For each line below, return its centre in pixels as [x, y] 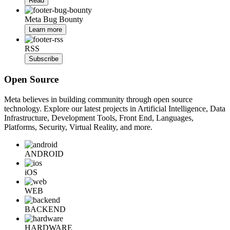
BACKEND [45, 209]
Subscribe [44, 59]
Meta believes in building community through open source [98, 99]
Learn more [45, 30]
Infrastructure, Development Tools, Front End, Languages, [99, 118]
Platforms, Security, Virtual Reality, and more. [78, 127]
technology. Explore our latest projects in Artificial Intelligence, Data [115, 108]
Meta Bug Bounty [54, 20]
